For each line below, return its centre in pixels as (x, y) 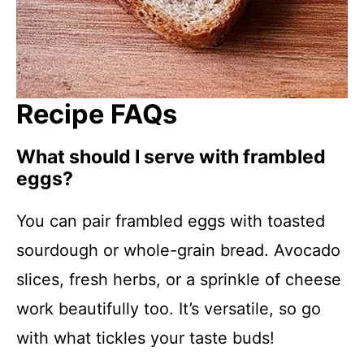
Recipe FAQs (97, 115)
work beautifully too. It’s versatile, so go (169, 309)
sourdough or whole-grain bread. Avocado (178, 251)
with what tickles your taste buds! (145, 338)
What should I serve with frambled (171, 157)
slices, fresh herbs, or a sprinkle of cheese (179, 280)
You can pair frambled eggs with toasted (171, 221)
